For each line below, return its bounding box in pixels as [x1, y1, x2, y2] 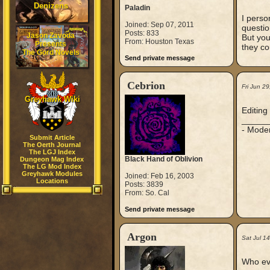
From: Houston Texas [124, 37, 194, 46]
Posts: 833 [124, 29, 159, 37]
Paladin [124, 4, 150, 12]
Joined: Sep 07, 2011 [124, 20, 194, 29]
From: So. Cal [124, 189, 169, 197]
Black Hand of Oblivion [124, 155, 202, 163]
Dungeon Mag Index [20, 155, 84, 163]
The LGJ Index [28, 148, 75, 155]
